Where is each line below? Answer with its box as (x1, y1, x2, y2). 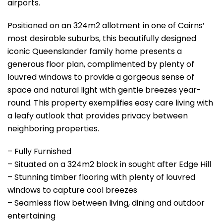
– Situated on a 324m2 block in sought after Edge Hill (7, 158, 211, 170)
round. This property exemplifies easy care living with (7, 97, 213, 109)
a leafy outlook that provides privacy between (7, 110, 188, 121)
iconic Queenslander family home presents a (7, 45, 182, 57)
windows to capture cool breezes (7, 184, 137, 196)
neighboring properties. (7, 122, 99, 134)
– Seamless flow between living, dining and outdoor (7, 197, 205, 209)
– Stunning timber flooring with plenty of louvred (7, 171, 195, 183)
